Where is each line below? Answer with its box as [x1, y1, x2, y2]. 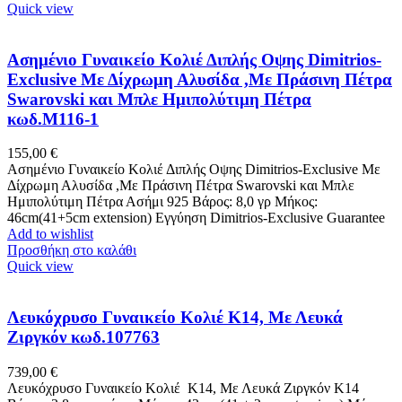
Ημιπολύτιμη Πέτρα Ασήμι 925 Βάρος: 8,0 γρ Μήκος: [7, 194, 318, 210]
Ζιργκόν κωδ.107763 [7, 328, 160, 347]
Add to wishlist [7, 226, 93, 242]
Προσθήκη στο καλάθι [7, 242, 136, 258]
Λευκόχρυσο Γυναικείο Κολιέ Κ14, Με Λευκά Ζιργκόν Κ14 [7, 380, 359, 396]
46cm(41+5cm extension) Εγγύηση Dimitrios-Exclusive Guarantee [7, 210, 385, 226]
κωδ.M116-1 [7, 109, 99, 128]
